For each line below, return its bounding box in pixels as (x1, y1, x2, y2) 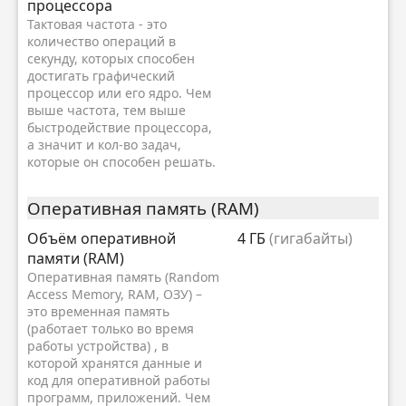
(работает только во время (27, 319, 194, 337)
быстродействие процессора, (27, 118, 212, 136)
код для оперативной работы (27, 371, 210, 389)
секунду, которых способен (27, 49, 195, 67)
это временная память (27, 302, 169, 320)
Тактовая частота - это (27, 14, 167, 33)
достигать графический (27, 66, 175, 84)
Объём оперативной (27, 227, 176, 248)
